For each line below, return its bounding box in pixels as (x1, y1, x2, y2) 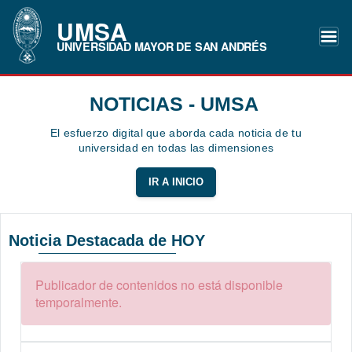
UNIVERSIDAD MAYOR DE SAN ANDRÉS (57, 38, 267, 54)
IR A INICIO (148, 177, 203, 189)
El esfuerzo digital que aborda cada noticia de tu (50, 126, 302, 140)
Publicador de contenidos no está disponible (35, 276, 283, 295)
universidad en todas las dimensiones (78, 141, 274, 155)
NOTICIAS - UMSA (90, 93, 258, 115)
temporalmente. (35, 293, 122, 312)
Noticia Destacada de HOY (9, 232, 205, 250)
